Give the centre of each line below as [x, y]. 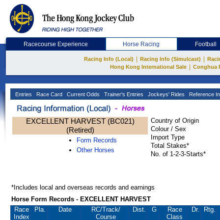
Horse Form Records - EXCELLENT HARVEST [81, 199]
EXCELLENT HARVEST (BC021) [80, 121]
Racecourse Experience [55, 44]
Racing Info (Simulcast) [170, 59]
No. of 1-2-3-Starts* [178, 154]
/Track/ [110, 209]
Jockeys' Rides [165, 94]
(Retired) [80, 130]
